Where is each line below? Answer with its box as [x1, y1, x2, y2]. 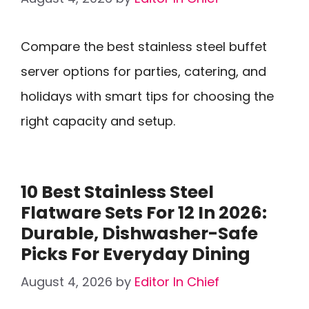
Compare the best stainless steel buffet [21, 38, 267, 55]
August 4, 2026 [21, 273, 112, 290]
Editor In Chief [134, 273, 219, 290]
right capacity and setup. [21, 112, 175, 130]
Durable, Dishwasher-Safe [21, 221, 258, 246]
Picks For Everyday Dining [21, 242, 250, 266]
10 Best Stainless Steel [21, 180, 214, 204]
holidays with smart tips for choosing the [21, 88, 274, 105]
